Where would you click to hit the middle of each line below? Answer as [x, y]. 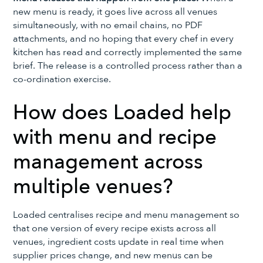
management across [108, 162]
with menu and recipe [115, 137]
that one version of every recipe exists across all [115, 228]
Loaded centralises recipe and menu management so [127, 215]
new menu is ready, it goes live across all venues [115, 12]
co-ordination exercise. [62, 80]
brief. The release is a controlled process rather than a [128, 66]
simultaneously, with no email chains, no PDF [108, 26]
